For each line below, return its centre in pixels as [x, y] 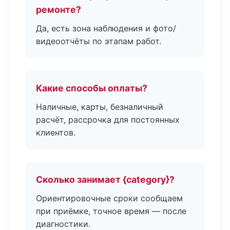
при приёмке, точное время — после [111, 211]
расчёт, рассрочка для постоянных [108, 120]
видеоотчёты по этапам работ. [99, 41]
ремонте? [59, 9]
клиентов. [56, 132]
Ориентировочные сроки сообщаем [109, 198]
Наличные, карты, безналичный [100, 107]
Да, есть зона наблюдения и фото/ [106, 28]
